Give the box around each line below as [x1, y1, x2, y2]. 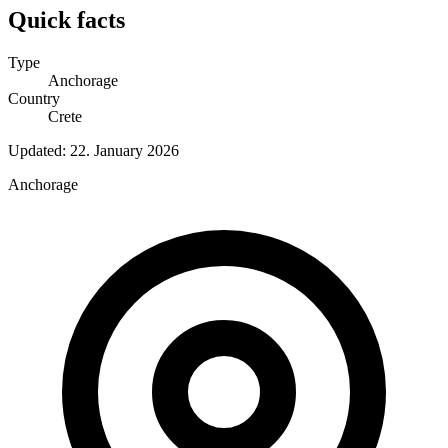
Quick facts [8, 6, 125, 33]
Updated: [8, 141, 70, 159]
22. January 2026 [70, 141, 179, 159]
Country [8, 89, 60, 107]
